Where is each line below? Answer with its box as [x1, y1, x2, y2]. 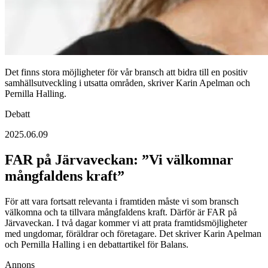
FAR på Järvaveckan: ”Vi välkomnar [5, 152, 233, 168]
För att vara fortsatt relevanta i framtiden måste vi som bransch [5, 196, 239, 207]
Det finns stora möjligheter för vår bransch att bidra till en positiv [5, 67, 248, 78]
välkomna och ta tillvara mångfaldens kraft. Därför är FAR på [5, 207, 237, 218]
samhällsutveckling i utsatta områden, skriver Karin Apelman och [5, 78, 250, 89]
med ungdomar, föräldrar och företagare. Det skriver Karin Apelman [5, 229, 261, 239]
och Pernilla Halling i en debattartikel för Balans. [5, 239, 188, 250]
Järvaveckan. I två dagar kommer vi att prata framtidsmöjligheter [5, 218, 247, 229]
